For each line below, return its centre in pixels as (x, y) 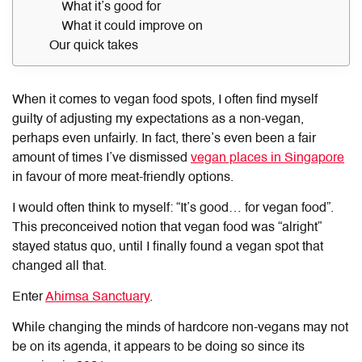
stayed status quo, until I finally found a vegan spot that (168, 247)
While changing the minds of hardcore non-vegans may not (180, 328)
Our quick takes (94, 46)
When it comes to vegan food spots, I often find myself (165, 100)
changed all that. (61, 266)
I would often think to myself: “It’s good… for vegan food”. (173, 208)
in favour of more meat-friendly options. (124, 177)
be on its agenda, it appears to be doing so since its (158, 347)
